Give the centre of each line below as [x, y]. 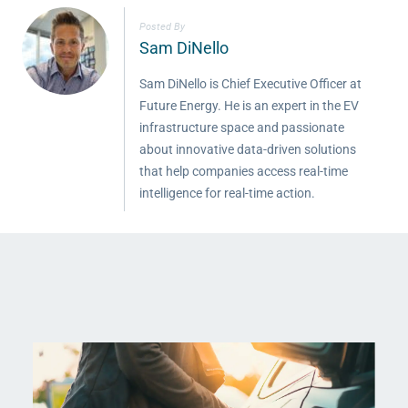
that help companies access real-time [244, 172]
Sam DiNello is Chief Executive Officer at [250, 84]
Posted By [162, 27]
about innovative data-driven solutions [248, 150]
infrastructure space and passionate [242, 128]
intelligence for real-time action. [227, 194]
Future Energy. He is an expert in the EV [249, 106]
